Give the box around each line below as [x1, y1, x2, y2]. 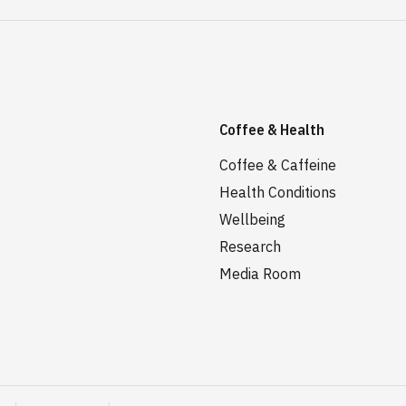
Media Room [219, 265, 301, 283]
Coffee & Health [219, 121, 324, 139]
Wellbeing [219, 210, 285, 228]
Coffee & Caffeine [219, 156, 336, 174]
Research [219, 237, 281, 256]
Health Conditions [219, 183, 336, 201]
